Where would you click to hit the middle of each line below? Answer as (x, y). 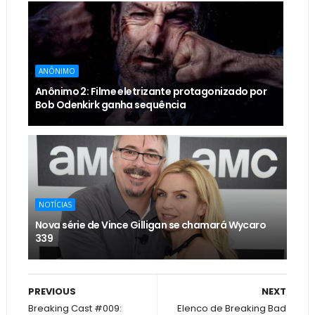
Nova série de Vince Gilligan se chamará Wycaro (150, 225)
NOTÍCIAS (55, 204)
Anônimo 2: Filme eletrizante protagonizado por (151, 91)
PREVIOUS (52, 291)
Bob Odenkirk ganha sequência (110, 104)
